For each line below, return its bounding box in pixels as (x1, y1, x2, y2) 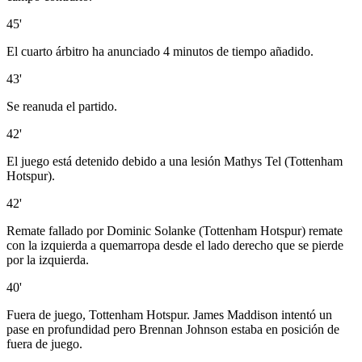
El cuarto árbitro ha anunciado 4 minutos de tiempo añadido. (6, 44, 314, 59)
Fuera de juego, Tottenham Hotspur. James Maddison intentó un (6, 308, 332, 322)
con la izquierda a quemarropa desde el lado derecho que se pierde (6, 238, 343, 253)
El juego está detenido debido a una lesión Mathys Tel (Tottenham (6, 154, 343, 169)
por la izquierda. (6, 253, 89, 267)
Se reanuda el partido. (6, 99, 117, 114)
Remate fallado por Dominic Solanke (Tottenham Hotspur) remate (6, 224, 343, 238)
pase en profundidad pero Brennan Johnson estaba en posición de (6, 322, 339, 337)
